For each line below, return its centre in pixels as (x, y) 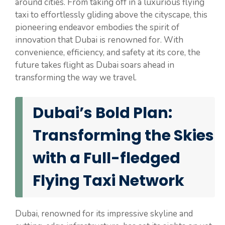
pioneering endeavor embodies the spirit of (97, 28)
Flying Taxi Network (108, 181)
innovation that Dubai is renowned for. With (99, 40)
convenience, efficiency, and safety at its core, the (108, 53)
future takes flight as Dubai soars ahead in (95, 65)
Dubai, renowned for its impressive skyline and (104, 213)
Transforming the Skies (123, 135)
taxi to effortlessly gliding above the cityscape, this (111, 15)
